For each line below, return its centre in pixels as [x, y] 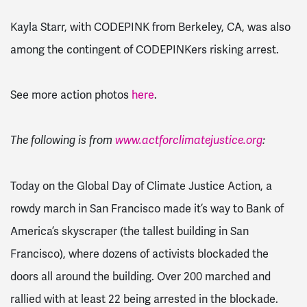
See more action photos [71, 95]
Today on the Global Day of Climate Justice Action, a [141, 186]
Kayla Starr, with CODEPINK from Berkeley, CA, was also [150, 27]
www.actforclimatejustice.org [189, 140]
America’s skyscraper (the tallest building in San [130, 231]
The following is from [63, 140]
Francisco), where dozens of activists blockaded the [139, 254]
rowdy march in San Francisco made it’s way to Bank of [147, 208]
